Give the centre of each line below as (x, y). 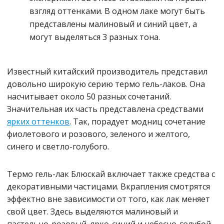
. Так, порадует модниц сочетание (137, 122)
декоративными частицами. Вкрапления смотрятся (108, 187)
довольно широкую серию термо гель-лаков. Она (106, 84)
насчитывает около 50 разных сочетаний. (89, 97)
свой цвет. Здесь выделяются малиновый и (92, 212)
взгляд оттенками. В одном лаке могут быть (117, 11)
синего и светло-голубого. (58, 147)
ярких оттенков (38, 122)
